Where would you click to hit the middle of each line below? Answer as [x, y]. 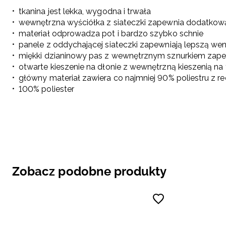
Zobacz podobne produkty [90, 172]
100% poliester [46, 89]
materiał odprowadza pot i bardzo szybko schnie [111, 34]
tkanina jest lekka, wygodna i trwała [85, 12]
